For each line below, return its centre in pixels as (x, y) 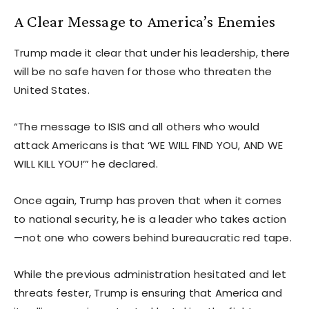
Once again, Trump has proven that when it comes (148, 200)
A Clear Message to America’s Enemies (145, 21)
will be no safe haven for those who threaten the (143, 71)
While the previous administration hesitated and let (150, 274)
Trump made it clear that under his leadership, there (152, 52)
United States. (52, 90)
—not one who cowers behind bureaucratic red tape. (153, 237)
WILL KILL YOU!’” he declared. (86, 163)
